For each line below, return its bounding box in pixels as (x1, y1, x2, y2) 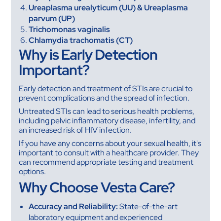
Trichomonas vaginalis (29, 24, 110, 35)
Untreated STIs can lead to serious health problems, (19, 106, 195, 116)
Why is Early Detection (19, 45, 158, 64)
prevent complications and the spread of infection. (19, 92, 190, 103)
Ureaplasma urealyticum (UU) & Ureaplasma (29, 2, 188, 13)
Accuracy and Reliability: (29, 201, 118, 212)
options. (19, 166, 46, 177)
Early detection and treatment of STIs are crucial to (19, 83, 193, 94)
